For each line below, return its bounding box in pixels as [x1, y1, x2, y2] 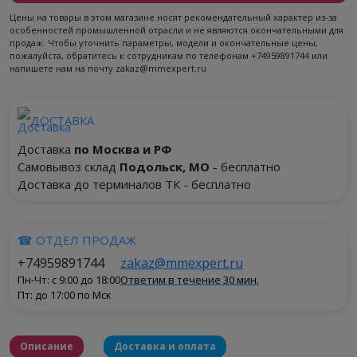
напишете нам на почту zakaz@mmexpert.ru [10, 62, 206, 74]
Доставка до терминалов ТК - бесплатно [18, 176, 251, 192]
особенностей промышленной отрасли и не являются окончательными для [10, 24, 343, 36]
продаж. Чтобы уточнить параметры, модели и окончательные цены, [10, 37, 318, 49]
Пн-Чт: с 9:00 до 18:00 [18, 273, 120, 287]
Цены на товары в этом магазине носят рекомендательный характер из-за [10, 11, 337, 23]
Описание [20, 339, 73, 353]
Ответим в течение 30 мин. [120, 273, 259, 287]
